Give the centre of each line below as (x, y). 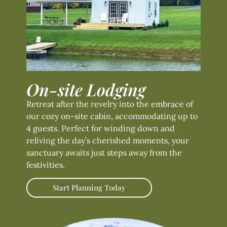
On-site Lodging (86, 89)
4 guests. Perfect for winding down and (101, 128)
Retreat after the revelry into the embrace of (110, 104)
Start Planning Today (89, 188)
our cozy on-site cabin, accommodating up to (112, 116)
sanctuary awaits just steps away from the (104, 153)
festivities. (46, 165)
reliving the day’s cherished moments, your (108, 140)
